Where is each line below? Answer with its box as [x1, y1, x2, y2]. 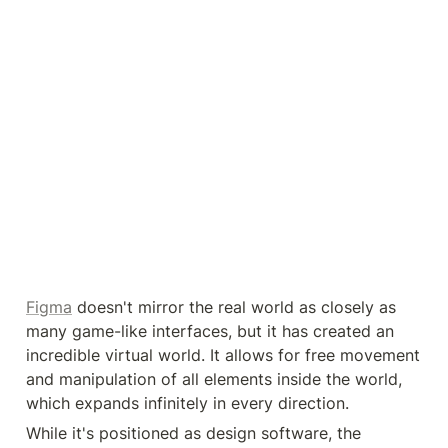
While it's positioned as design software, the [26, 422, 361, 443]
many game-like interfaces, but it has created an [26, 320, 394, 341]
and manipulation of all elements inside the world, [26, 368, 402, 389]
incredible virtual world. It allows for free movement [26, 344, 420, 365]
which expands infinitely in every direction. [26, 392, 349, 413]
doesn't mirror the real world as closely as [72, 296, 396, 317]
